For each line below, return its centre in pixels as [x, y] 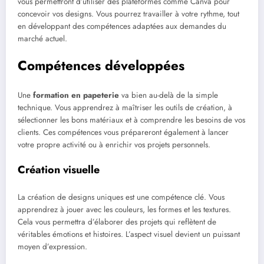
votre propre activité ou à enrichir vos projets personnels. [114, 144]
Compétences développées [101, 66]
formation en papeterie [76, 95]
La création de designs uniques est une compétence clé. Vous [121, 197]
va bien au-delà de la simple [169, 95]
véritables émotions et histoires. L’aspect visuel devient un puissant [129, 235]
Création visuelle [59, 169]
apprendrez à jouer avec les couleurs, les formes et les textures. [124, 210]
